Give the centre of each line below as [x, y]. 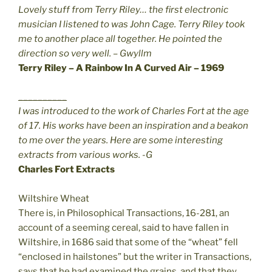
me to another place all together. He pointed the [120, 39]
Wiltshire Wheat [54, 198]
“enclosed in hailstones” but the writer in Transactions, [135, 257]
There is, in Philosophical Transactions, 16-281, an [124, 213]
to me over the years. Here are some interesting [121, 140]
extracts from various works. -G [85, 155]
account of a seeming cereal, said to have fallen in [124, 227]
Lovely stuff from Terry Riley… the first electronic [123, 10]
